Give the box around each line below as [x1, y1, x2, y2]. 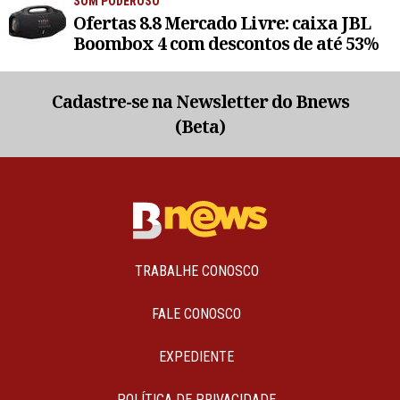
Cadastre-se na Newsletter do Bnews [51, 88, 349, 113]
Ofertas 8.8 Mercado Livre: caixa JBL [73, 10, 371, 35]
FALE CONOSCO [152, 305, 241, 323]
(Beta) [175, 113, 225, 138]
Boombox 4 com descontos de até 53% [73, 30, 379, 55]
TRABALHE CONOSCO [134, 262, 259, 280]
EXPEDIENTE [159, 348, 234, 366]
